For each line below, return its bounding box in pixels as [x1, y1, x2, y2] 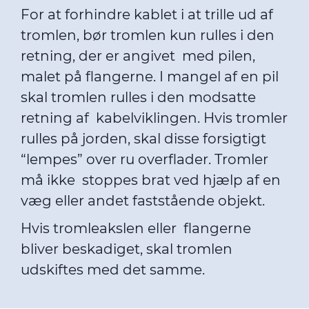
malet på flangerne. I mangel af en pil [21, 68, 279, 85]
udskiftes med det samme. [21, 261, 208, 278]
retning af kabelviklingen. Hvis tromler [21, 110, 288, 126]
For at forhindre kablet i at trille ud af [21, 6, 273, 23]
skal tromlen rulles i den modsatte [21, 89, 256, 106]
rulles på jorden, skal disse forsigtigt [21, 130, 266, 147]
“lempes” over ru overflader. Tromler [21, 151, 268, 168]
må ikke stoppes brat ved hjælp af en [21, 172, 281, 188]
